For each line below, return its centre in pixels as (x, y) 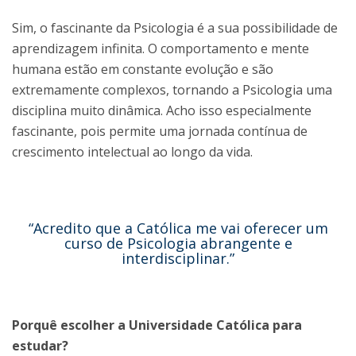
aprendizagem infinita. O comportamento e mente (161, 48)
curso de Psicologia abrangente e (178, 243)
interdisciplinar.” (178, 258)
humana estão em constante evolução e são (143, 69)
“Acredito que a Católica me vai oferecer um (178, 228)
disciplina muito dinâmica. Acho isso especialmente (162, 110)
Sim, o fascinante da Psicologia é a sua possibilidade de (175, 27)
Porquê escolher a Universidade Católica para (157, 325)
